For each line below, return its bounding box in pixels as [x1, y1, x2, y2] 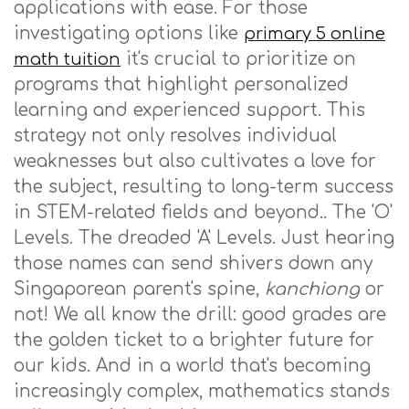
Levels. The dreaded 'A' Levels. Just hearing [14, 228, 394, 247]
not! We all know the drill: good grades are [14, 305, 386, 324]
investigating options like [14, 24, 244, 43]
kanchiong [265, 279, 360, 299]
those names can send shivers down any [14, 254, 372, 273]
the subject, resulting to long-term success [14, 177, 393, 196]
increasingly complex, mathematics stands [14, 382, 390, 401]
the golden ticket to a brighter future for [14, 330, 374, 350]
